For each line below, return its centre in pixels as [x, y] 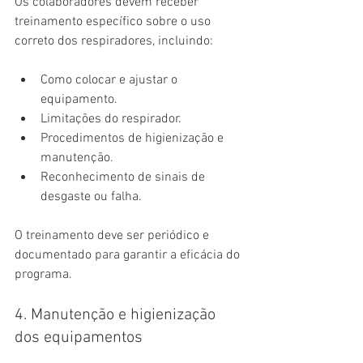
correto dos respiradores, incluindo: [114, 42]
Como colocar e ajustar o [111, 81]
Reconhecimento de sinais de [124, 178]
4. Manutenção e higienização [117, 316]
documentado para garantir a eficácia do [129, 256]
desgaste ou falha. [91, 197]
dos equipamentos [79, 338]
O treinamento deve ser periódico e [113, 236]
